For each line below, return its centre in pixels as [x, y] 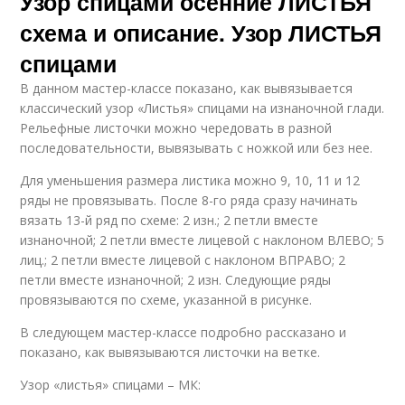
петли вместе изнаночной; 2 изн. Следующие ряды [176, 280]
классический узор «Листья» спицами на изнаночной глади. [202, 108]
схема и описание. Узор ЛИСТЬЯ [201, 33]
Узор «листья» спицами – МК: [111, 385]
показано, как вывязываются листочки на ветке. [170, 353]
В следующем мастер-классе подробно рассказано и [184, 333]
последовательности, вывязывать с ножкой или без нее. [197, 148]
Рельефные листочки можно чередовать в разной [176, 128]
